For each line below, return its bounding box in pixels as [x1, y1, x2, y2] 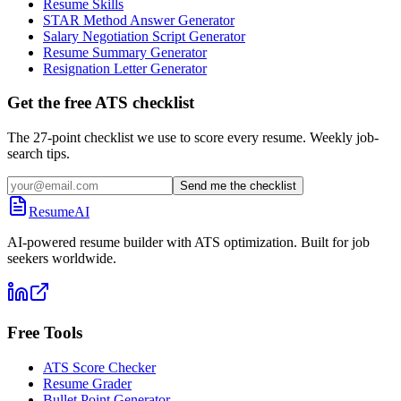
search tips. [7, 146, 70, 162]
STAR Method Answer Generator [43, 12, 235, 28]
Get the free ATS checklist [7, 93, 194, 113]
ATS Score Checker [43, 359, 156, 375]
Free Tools [7, 322, 82, 342]
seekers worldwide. [7, 251, 116, 267]
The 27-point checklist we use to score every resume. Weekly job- [7, 130, 379, 146]
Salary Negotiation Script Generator [43, 28, 245, 44]
